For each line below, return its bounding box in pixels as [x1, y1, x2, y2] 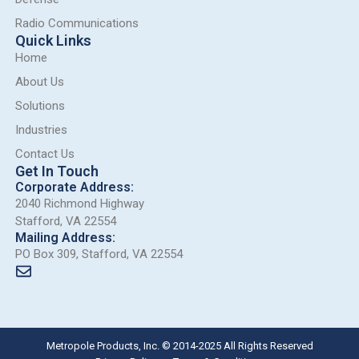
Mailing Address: [14, 230, 115, 245]
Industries [14, 123, 67, 137]
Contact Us [14, 147, 75, 161]
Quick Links [14, 32, 91, 49]
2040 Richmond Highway [14, 196, 144, 211]
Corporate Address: [14, 179, 134, 195]
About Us [14, 75, 64, 89]
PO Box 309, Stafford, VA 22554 [14, 247, 183, 261]
